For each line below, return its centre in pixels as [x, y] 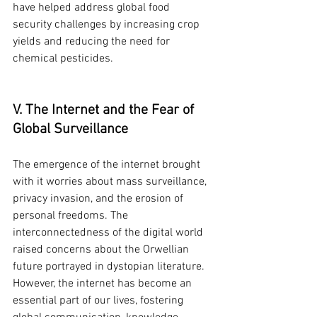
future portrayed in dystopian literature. [110, 267]
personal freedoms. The [72, 216]
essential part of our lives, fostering [99, 301]
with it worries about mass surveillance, [111, 182]
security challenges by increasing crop [108, 25]
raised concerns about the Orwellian [102, 250]
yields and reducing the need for [93, 42]
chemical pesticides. [63, 59]
